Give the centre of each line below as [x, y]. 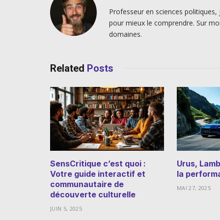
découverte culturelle [93, 195]
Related [69, 68]
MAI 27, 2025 [194, 188]
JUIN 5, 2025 [66, 209]
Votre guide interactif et [98, 174]
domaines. [125, 34]
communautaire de [87, 184]
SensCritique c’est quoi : [98, 164]
